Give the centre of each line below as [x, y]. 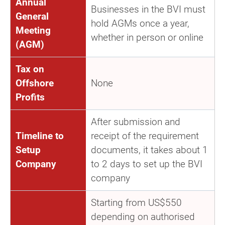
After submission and [136, 122]
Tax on [30, 69]
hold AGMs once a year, [140, 23]
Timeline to [40, 136]
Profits [31, 97]
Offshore [35, 83]
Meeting [33, 30]
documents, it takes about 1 [149, 150]
